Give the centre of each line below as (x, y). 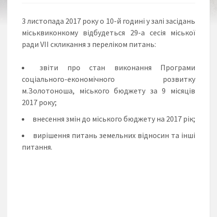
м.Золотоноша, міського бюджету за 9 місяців (108, 90)
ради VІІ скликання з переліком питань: (89, 44)
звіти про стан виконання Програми (118, 67)
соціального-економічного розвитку (108, 79)
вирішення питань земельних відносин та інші (114, 135)
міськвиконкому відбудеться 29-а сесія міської (108, 32)
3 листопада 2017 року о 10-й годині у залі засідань (108, 21)
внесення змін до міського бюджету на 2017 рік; (114, 118)
